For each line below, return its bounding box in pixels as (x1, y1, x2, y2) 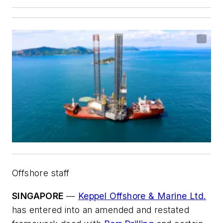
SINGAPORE (12, 190, 66, 201)
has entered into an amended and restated (12, 204, 189, 215)
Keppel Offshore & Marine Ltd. (78, 190, 207, 201)
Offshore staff (12, 167, 70, 178)
